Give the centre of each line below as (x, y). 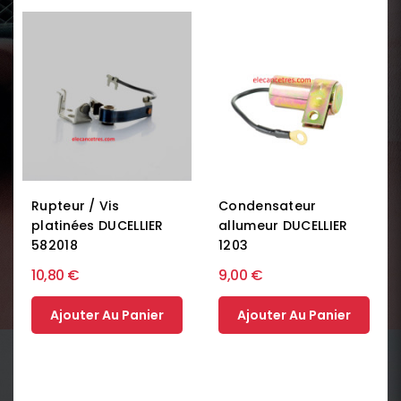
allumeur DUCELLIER (283, 225)
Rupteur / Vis (75, 205)
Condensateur (268, 205)
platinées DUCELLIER (98, 225)
